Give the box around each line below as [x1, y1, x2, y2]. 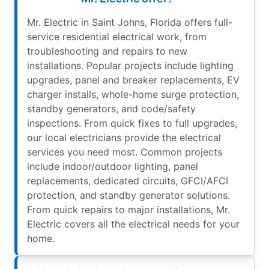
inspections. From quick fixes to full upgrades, [27, 117, 237, 130]
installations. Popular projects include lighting [27, 59, 234, 72]
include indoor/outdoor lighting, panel [27, 160, 198, 173]
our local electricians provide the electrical [27, 131, 221, 144]
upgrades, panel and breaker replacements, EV [27, 74, 240, 86]
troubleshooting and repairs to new [27, 45, 187, 58]
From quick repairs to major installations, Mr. [27, 204, 230, 216]
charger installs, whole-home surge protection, [27, 88, 239, 101]
